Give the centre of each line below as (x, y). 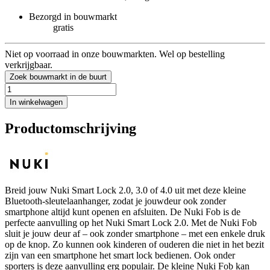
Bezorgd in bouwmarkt (73, 16)
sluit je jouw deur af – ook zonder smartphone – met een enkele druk (135, 233)
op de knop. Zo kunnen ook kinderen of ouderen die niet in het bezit (134, 244)
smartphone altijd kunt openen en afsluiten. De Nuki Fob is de (123, 212)
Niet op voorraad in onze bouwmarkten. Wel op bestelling (115, 54)
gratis (63, 27)
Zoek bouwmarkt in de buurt (58, 77)
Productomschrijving (71, 128)
